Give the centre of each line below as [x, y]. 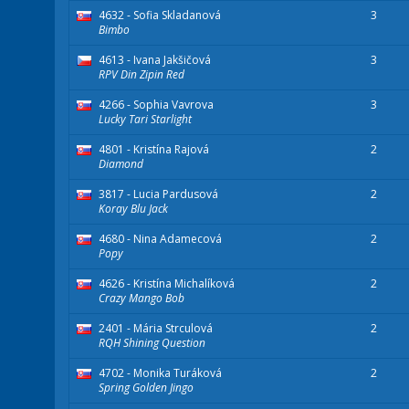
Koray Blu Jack [133, 209]
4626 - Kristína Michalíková [167, 284]
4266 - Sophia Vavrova [156, 105]
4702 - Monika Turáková [160, 373]
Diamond [121, 164]
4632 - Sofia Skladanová [160, 16]
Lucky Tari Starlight [145, 120]
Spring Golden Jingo [146, 388]
